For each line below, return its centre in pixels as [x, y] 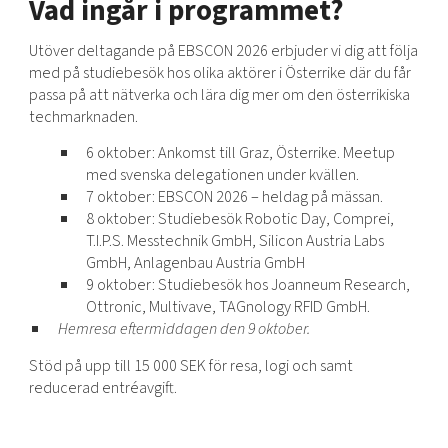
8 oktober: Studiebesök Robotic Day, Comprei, [240, 219]
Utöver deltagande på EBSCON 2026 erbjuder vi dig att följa [223, 50]
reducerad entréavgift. [102, 387]
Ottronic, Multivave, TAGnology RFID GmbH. [230, 307]
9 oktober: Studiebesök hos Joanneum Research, [248, 285]
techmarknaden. [83, 116]
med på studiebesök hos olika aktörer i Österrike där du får [219, 72]
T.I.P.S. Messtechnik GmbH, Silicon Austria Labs [235, 241]
